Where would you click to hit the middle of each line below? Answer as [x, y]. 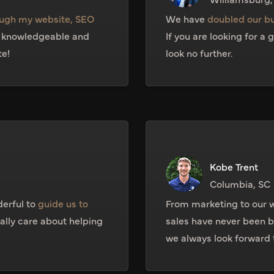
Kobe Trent [234, 167]
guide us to [63, 203]
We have [187, 19]
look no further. [199, 53]
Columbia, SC [240, 184]
